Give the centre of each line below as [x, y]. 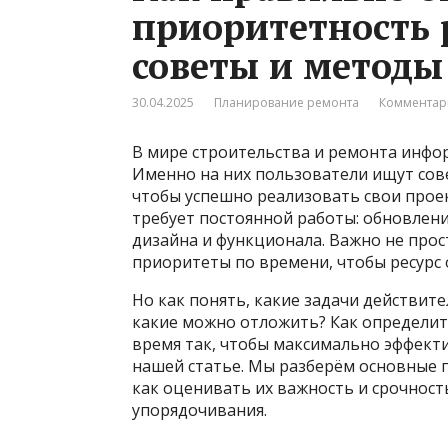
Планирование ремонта [286, 103]
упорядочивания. [199, 410]
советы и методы [287, 66]
